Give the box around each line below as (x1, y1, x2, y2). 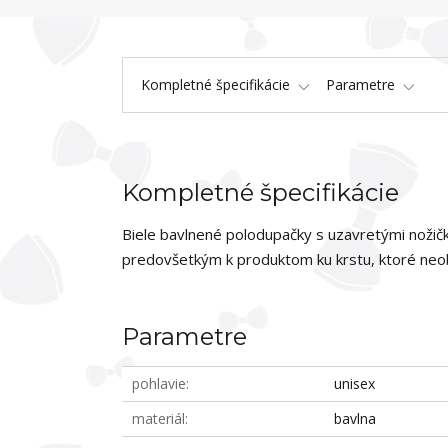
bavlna (334, 409, 377, 428)
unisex (334, 374, 376, 393)
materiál (132, 409, 185, 428)
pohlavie (132, 374, 186, 393)
